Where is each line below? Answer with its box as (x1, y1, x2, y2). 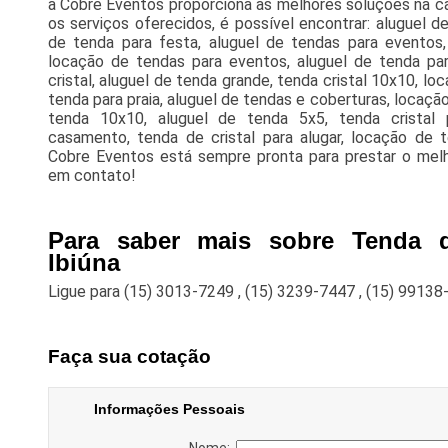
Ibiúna (47, 249, 120, 277)
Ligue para (47, 282, 124, 302)
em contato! (47, 166, 136, 186)
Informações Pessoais (93, 400, 245, 417)
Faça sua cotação (47, 346, 211, 368)
